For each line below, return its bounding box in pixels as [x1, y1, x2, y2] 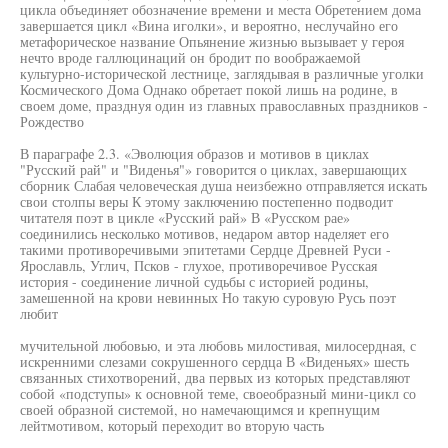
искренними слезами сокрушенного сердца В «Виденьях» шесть [20, 352, 409, 371]
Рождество [20, 112, 84, 131]
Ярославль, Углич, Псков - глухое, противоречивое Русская [20, 256, 377, 275]
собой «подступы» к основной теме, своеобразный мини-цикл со [20, 384, 416, 403]
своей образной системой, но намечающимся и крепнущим [20, 400, 380, 419]
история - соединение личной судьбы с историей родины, [20, 272, 369, 291]
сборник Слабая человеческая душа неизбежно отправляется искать [20, 176, 427, 195]
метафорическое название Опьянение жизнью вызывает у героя [20, 32, 404, 51]
